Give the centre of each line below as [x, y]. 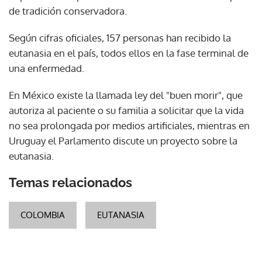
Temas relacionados [70, 182]
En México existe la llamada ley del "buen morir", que [126, 95]
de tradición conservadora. [68, 11]
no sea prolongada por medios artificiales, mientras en [129, 125]
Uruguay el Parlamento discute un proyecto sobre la [123, 140]
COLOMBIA [43, 215]
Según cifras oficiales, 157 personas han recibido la [120, 37]
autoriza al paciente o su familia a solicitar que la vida [126, 110]
